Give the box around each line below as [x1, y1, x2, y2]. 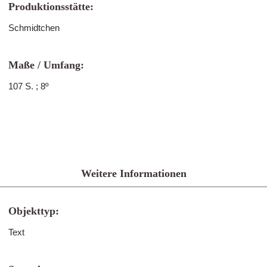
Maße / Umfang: [8, 59, 84, 71]
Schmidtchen [8, 23, 60, 33]
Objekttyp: [8, 205, 59, 217]
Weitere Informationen [80, 167, 187, 179]
